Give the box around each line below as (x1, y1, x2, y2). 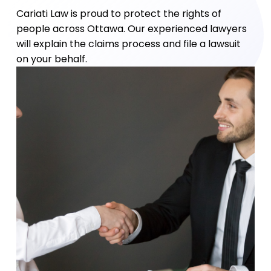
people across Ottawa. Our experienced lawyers (16, 22, 247, 36)
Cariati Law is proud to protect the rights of (16, 7, 221, 21)
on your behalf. (16, 52, 87, 66)
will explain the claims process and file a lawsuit (16, 37, 241, 51)
